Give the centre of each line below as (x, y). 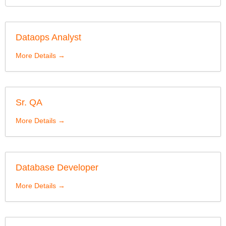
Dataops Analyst (48, 38)
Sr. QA (29, 103)
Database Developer (57, 168)
